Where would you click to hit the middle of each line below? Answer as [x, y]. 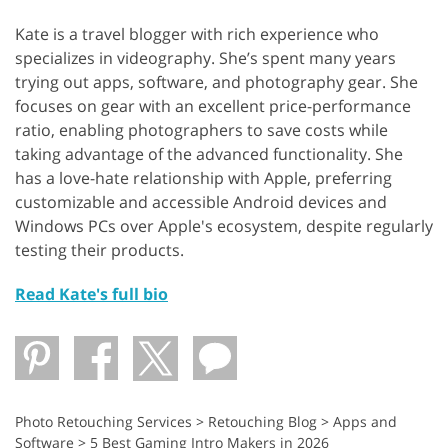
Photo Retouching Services [103, 422]
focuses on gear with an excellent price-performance [213, 106]
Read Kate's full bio [91, 294]
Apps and [365, 422]
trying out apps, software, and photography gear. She [216, 82]
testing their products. [99, 250]
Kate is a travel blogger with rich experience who [197, 34]
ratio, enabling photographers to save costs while [201, 130]
